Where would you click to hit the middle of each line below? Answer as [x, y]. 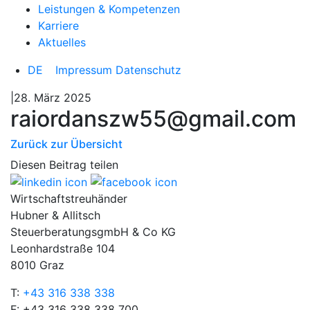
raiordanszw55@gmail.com [153, 118]
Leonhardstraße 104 [63, 249]
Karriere [58, 25]
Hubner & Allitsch [55, 216]
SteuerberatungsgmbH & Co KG [93, 232]
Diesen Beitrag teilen [64, 164]
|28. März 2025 [51, 97]
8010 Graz [37, 265]
